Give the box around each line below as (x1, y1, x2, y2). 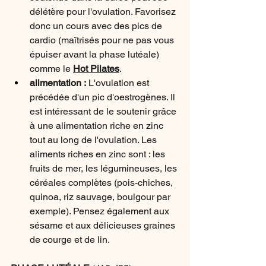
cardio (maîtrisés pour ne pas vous (30, 34, 176, 46)
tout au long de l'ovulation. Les (30, 134, 159, 145)
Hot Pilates (73, 63, 119, 74)
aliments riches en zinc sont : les (30, 148, 167, 160)
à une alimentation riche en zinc (30, 120, 166, 131)
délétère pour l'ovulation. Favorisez (30, 6, 178, 17)
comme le (30, 63, 73, 74)
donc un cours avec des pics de (30, 20, 164, 31)
